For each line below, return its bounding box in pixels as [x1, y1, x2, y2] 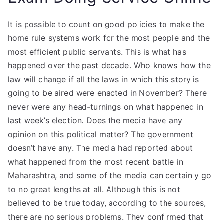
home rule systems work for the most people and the [8, 33, 210, 43]
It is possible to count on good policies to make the [8, 19, 205, 29]
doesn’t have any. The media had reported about [8, 143, 193, 153]
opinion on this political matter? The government [8, 129, 193, 139]
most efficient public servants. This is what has [8, 47, 186, 56]
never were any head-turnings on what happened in [8, 102, 203, 111]
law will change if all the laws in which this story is [8, 74, 199, 84]
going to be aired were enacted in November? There [8, 88, 207, 98]
